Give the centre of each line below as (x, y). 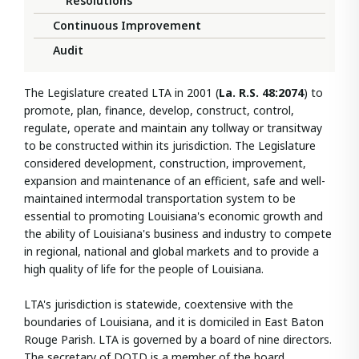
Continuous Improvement (127, 26)
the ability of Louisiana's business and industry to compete (178, 234)
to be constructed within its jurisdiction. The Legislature (170, 146)
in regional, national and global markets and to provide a (171, 252)
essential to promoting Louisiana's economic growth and (173, 216)
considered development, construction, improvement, (165, 163)
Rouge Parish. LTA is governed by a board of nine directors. (178, 340)
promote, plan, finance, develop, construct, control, (159, 111)
